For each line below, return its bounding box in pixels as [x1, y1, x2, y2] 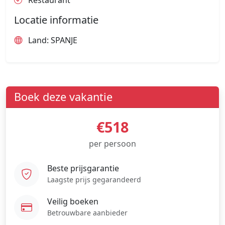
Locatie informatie [14, 13, 98, 27]
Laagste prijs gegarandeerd [47, 174, 141, 184]
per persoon [89, 138, 136, 150]
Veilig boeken [47, 195, 98, 207]
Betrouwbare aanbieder [47, 207, 128, 217]
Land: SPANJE [26, 35, 77, 46]
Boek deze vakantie [14, 89, 113, 104]
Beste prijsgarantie [47, 162, 119, 174]
